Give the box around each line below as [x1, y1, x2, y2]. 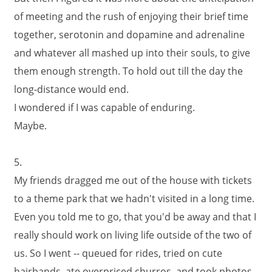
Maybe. [14, 119, 47, 132]
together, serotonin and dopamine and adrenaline [14, 28, 245, 41]
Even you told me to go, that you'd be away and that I [14, 210, 256, 223]
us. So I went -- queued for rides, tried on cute [14, 246, 222, 260]
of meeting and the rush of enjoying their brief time [14, 10, 248, 23]
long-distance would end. [14, 83, 129, 96]
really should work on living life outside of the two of [14, 228, 251, 242]
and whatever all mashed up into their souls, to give [14, 46, 250, 59]
